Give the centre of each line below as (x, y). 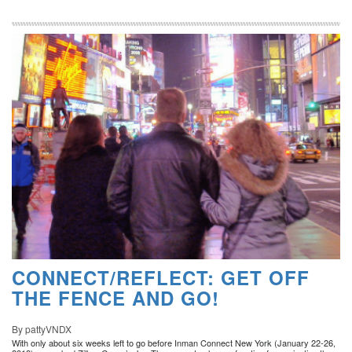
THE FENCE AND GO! (115, 298)
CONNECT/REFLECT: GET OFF (161, 278)
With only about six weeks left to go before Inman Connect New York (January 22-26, (174, 343)
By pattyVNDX (42, 329)
